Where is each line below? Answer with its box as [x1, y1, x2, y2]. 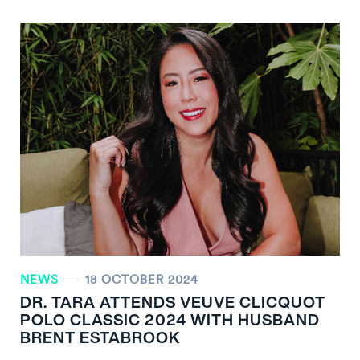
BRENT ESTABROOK [20, 325, 181, 349]
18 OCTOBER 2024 [85, 271, 198, 287]
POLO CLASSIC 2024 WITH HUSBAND [20, 307, 320, 331]
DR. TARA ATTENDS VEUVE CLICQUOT [20, 289, 325, 313]
